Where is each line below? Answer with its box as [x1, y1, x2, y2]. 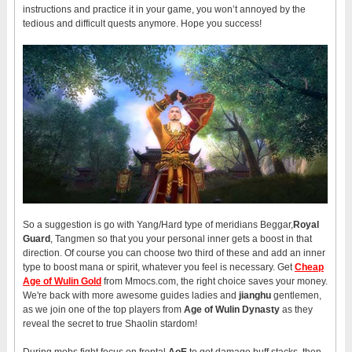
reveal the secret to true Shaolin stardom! [22, 317, 197, 329]
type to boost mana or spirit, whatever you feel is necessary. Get [22, 261, 295, 273]
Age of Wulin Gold [22, 275, 101, 287]
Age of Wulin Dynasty [183, 303, 280, 315]
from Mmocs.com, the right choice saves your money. [101, 275, 328, 287]
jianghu [238, 289, 271, 301]
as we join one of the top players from [22, 303, 184, 315]
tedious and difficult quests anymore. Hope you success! [22, 18, 262, 29]
